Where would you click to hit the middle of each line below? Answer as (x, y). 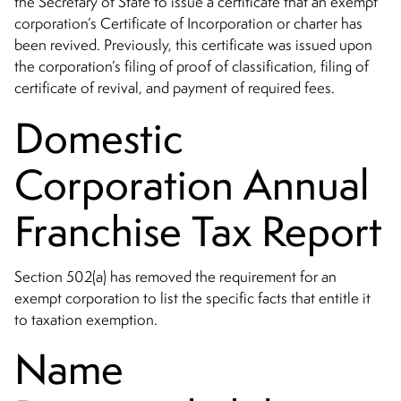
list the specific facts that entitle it (265, 298)
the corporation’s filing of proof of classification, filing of (192, 66)
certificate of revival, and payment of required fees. (175, 87)
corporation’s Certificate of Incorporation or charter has (188, 23)
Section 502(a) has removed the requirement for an (175, 276)
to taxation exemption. (86, 319)
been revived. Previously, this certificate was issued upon (193, 44)
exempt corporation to (87, 298)
